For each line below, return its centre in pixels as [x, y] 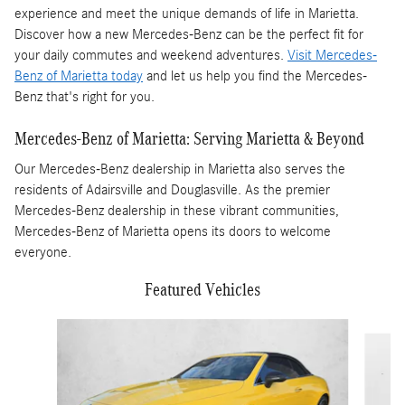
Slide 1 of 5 [43, 328]
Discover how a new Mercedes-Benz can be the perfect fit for [189, 34]
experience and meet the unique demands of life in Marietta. [187, 13]
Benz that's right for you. [85, 96]
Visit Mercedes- [332, 55]
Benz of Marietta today [79, 75]
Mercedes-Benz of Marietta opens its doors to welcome [173, 232]
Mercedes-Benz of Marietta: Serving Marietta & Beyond [189, 138]
